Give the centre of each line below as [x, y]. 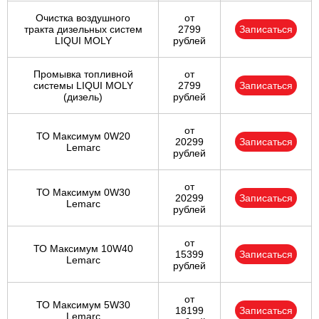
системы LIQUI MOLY [83, 86]
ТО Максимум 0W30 [83, 193]
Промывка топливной [83, 74]
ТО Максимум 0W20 [83, 136]
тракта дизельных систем [83, 30]
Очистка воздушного [83, 18]
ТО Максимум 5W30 [83, 305]
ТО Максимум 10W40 [83, 249]
